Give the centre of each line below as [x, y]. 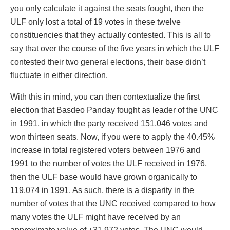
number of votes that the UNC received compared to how [113, 204]
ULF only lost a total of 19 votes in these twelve [95, 22]
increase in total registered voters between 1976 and [105, 150]
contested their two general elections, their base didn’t [108, 62]
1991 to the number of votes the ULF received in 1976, [109, 164]
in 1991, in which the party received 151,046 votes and [109, 124]
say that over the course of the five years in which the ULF [115, 49]
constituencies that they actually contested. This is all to [111, 35]
